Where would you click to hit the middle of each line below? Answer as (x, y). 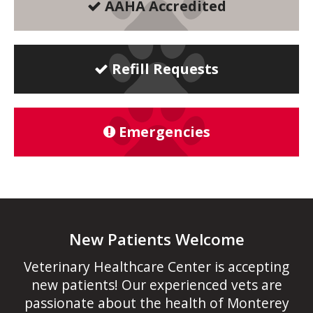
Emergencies (164, 132)
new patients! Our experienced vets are (156, 284)
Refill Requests (165, 69)
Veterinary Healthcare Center (117, 266)
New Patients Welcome (156, 239)
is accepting (250, 266)
